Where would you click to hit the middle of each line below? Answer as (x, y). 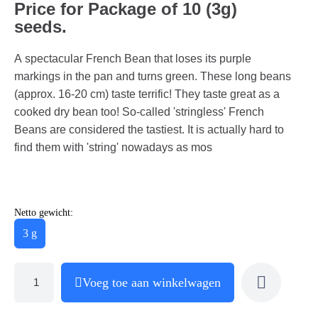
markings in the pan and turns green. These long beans (153, 76)
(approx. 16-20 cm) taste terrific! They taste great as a (147, 94)
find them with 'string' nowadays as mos (113, 147)
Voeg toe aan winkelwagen (152, 282)
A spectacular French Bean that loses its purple (133, 58)
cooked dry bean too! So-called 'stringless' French (139, 111)
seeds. (40, 26)
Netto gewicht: (44, 212)
